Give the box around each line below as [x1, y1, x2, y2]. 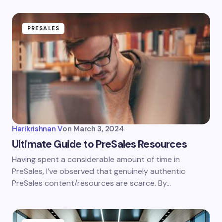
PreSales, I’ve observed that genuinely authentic [12, 166, 185, 176]
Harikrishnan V [12, 123, 62, 134]
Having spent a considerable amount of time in [12, 154, 180, 165]
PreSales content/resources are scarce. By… [12, 177, 171, 188]
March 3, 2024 [73, 123, 124, 134]
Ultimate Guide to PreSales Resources [12, 137, 187, 151]
